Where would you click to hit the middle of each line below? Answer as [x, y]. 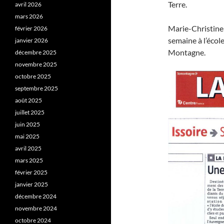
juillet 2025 [30, 112]
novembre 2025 [36, 64]
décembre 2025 [36, 52]
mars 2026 [29, 16]
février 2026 [31, 28]
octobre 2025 [33, 76]
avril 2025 [28, 148]
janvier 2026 [31, 40]
